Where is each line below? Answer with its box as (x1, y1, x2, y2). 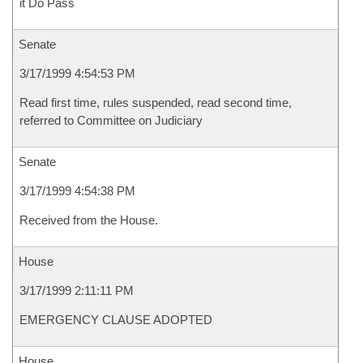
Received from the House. (19, 213, 158, 227)
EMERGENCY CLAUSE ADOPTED (19, 313, 212, 327)
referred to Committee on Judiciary (19, 113, 203, 127)
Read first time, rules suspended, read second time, (19, 96, 292, 109)
